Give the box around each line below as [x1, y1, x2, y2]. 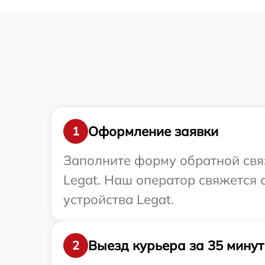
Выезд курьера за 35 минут [88, 237, 264, 254]
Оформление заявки [88, 122, 218, 140]
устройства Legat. [63, 191, 174, 208]
